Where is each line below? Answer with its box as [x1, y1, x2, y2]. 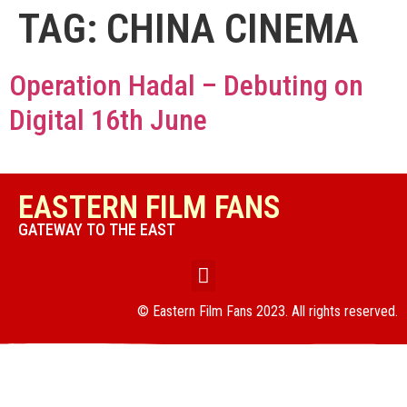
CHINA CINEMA [106, 5, 359, 53]
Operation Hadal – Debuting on [9, 68, 363, 103]
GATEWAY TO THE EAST [18, 220, 175, 239]
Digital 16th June [9, 103, 207, 137]
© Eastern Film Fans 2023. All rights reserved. [137, 302, 398, 320]
